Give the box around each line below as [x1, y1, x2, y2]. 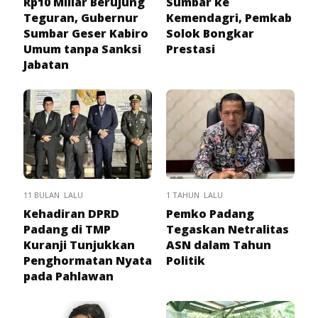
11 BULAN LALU [23, 189, 83, 200]
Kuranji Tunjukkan [23, 236, 135, 253]
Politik [166, 252, 205, 268]
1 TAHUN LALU [166, 189, 223, 200]
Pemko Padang [166, 205, 254, 221]
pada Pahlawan [23, 268, 114, 284]
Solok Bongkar [166, 25, 254, 41]
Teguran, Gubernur [23, 9, 138, 26]
